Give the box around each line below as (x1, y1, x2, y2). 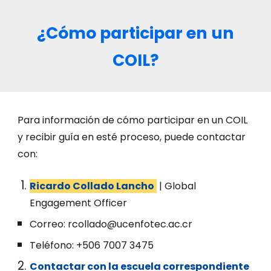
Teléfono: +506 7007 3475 (30, 238, 154, 252)
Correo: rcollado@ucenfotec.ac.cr (30, 217, 193, 231)
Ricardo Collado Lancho (30, 179, 155, 193)
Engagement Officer (30, 196, 128, 210)
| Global (157, 179, 197, 193)
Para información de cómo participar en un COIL (18, 113, 248, 127)
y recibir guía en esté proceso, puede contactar (18, 130, 246, 144)
